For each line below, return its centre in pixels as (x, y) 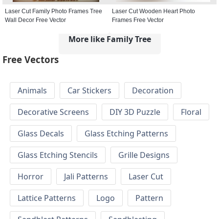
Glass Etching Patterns (126, 134)
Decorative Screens (53, 112)
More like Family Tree (109, 39)
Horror (31, 177)
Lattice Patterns (47, 198)
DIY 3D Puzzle (135, 112)
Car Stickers (89, 91)
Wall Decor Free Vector (35, 20)
